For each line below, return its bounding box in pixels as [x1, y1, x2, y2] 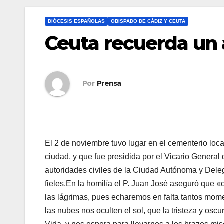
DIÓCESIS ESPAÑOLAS [48, 18, 105, 24]
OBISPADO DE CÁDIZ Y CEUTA [111, 18, 185, 24]
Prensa [96, 79, 121, 88]
